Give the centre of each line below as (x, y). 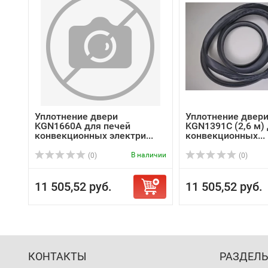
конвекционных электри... (94, 135)
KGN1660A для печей (83, 126)
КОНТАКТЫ (57, 256)
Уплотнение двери (76, 116)
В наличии (149, 155)
